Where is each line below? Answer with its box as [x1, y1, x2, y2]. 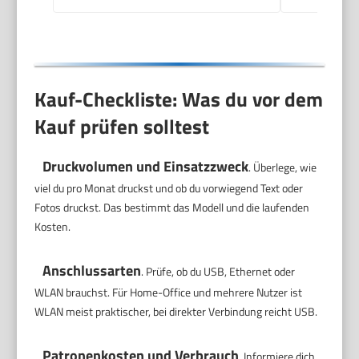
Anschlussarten [42, 260, 142, 282]
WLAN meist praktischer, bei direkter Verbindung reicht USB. [34, 303, 318, 321]
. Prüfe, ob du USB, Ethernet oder [141, 263, 296, 280]
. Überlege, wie [248, 159, 317, 176]
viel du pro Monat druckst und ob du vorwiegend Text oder [34, 179, 304, 197]
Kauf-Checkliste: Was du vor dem [34, 83, 324, 115]
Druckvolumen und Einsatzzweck [42, 155, 249, 178]
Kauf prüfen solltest [34, 111, 210, 142]
